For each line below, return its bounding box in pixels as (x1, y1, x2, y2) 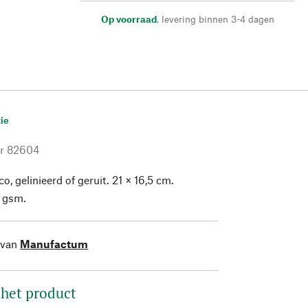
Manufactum (20, 236, 89, 250)
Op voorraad (100, 12, 157, 25)
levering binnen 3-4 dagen (161, 12, 274, 25)
